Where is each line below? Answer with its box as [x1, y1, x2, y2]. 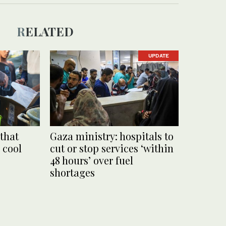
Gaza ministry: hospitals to [50, 129, 174, 143]
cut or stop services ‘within [50, 141, 174, 155]
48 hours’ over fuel [50, 153, 133, 167]
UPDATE [148, 52, 169, 59]
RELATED [25, 23, 74, 39]
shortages [50, 165, 95, 180]
